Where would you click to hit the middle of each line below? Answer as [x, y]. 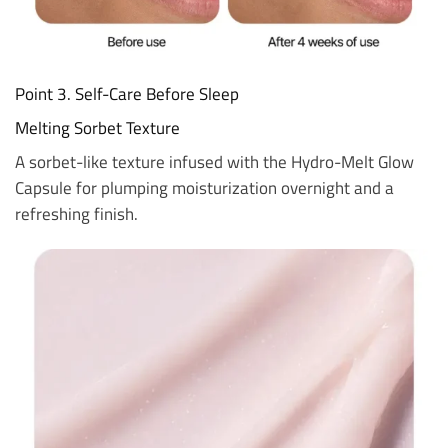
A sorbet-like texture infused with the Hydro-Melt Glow [214, 162]
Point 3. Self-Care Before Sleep [127, 93]
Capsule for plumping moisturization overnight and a [204, 188]
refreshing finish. [76, 214]
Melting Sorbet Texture [97, 127]
